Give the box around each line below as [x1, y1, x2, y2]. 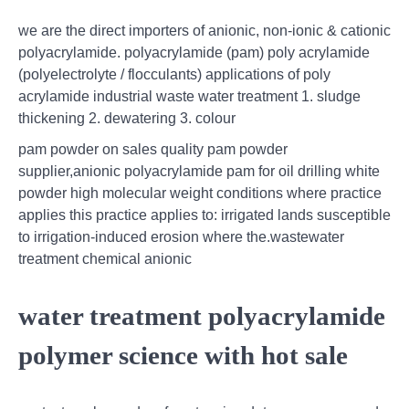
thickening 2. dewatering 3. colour [18, 110, 236, 127]
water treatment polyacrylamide [18, 300, 385, 330]
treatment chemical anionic [18, 251, 192, 267]
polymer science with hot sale [18, 340, 348, 370]
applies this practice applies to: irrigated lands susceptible [18, 207, 391, 224]
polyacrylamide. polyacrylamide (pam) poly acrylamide [18, 45, 370, 61]
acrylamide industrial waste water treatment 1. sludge [18, 89, 361, 105]
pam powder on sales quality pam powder [18, 142, 288, 158]
